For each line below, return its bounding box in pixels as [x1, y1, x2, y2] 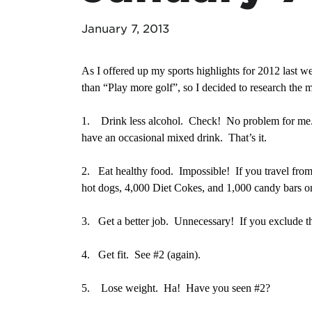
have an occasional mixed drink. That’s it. [81, 132, 267, 143]
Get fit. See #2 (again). [98, 249, 201, 260]
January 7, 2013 [81, 21, 169, 35]
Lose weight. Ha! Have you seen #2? [101, 282, 270, 294]
